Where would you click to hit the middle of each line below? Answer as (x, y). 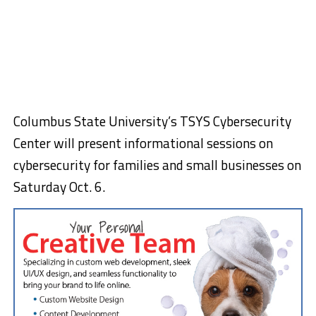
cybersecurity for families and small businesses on (157, 164)
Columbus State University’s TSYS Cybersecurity (152, 121)
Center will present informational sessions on (143, 142)
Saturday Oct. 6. (59, 186)
